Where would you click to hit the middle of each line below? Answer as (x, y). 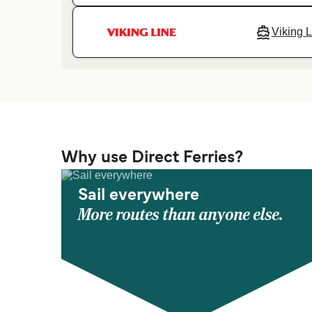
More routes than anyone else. (181, 215)
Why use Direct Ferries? (152, 158)
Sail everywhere (139, 196)
